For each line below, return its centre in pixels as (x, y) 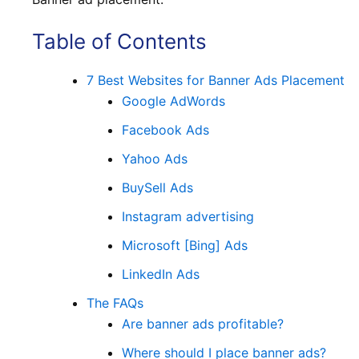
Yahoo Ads (155, 159)
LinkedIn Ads (161, 274)
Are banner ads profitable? (203, 324)
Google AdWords (173, 101)
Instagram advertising (188, 217)
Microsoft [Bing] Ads (185, 246)
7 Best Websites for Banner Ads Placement (216, 81)
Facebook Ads (165, 130)
